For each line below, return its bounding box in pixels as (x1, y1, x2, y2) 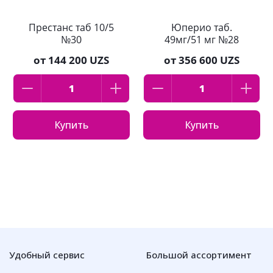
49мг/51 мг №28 (165, 33, 239, 47)
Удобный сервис (9, 249, 85, 261)
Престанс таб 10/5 (29, 21, 114, 35)
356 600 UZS (179, 53, 239, 68)
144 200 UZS (48, 53, 109, 68)
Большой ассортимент (146, 249, 252, 261)
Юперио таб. (171, 21, 232, 35)
